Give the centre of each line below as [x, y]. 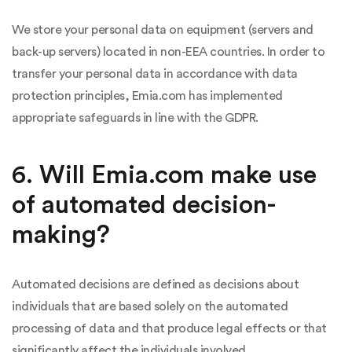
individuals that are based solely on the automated [150, 306]
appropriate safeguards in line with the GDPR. [135, 118]
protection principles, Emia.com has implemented [147, 96]
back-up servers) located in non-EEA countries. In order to [168, 52]
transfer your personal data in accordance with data [155, 74]
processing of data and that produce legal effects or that [169, 328]
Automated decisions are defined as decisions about [155, 284]
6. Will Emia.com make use [164, 175]
